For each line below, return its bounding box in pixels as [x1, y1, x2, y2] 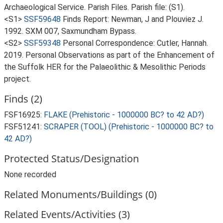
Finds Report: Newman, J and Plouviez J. [63, 14, 204, 24]
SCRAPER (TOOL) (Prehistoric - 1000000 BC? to [44, 122, 214, 131]
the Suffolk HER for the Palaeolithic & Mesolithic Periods [4, 62, 206, 72]
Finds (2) [4, 92, 42, 106]
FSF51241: [4, 122, 44, 131]
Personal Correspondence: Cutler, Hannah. [63, 38, 208, 48]
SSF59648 [24, 14, 61, 24]
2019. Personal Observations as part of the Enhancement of [4, 50, 215, 60]
